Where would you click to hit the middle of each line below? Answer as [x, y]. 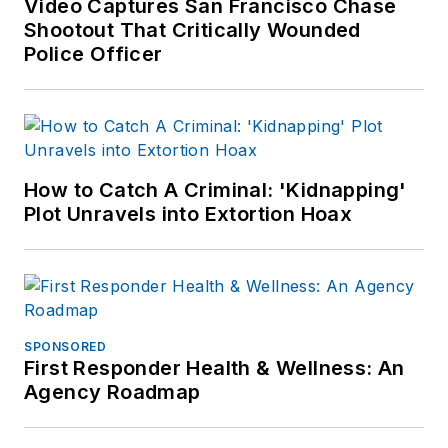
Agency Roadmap [112, 391]
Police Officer [93, 53]
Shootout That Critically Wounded [192, 29]
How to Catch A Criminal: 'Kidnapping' [215, 189]
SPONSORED [65, 346]
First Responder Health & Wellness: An [214, 367]
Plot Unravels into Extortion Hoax [188, 213]
